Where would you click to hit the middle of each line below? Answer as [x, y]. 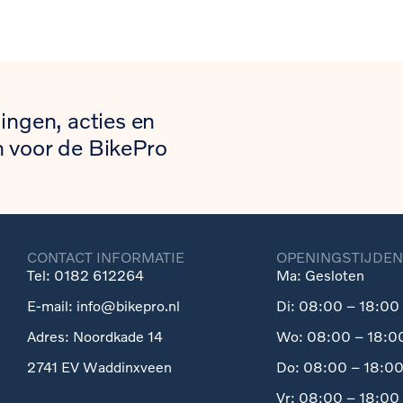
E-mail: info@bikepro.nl [103, 306]
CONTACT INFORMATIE [105, 257]
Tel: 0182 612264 [85, 275]
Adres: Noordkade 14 [94, 336]
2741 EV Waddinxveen [99, 367]
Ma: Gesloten [320, 275]
